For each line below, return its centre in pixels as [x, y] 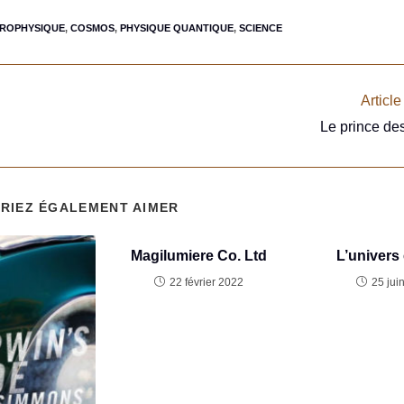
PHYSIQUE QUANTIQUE [176, 28]
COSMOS [92, 28]
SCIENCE [260, 28]
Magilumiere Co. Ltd [199, 255]
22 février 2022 [207, 282]
